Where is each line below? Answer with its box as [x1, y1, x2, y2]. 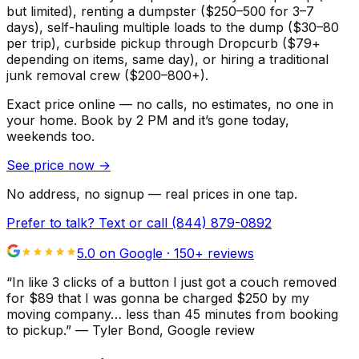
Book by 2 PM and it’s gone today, [77, 111, 289, 128]
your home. [6, 111, 77, 128]
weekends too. [6, 127, 95, 144]
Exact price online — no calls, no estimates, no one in [6, 95, 333, 112]
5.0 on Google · [77, 244, 174, 261]
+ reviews [195, 244, 254, 261]
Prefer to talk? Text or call [6, 214, 171, 231]
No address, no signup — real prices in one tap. [6, 185, 297, 202]
